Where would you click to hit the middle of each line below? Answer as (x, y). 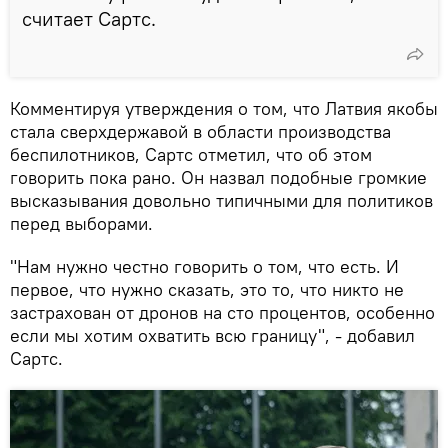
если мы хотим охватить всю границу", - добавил (212, 335)
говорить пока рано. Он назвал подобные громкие (218, 177)
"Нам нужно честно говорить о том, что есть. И (204, 266)
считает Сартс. (89, 18)
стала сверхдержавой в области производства (200, 131)
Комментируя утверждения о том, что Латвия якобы (224, 108)
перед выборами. (81, 223)
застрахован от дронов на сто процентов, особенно (222, 312)
